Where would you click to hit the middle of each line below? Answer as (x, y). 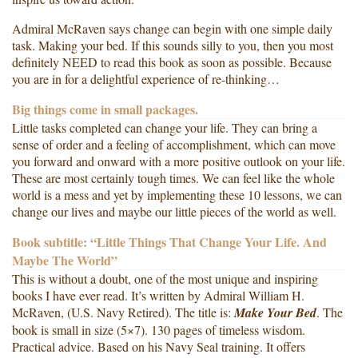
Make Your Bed (274, 312)
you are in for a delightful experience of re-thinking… (146, 78)
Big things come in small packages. (105, 109)
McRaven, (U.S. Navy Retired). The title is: (121, 312)
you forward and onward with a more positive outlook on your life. (179, 161)
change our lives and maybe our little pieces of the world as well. (174, 211)
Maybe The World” (65, 260)
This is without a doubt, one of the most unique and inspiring (165, 278)
